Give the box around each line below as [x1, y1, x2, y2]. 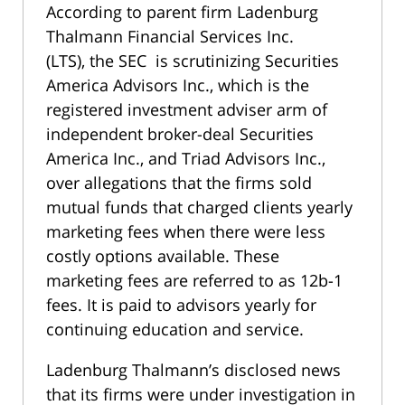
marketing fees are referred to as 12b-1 [46, 269, 343, 292]
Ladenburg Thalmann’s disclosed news [46, 359, 341, 381]
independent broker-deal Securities [46, 123, 314, 146]
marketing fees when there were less [46, 221, 325, 243]
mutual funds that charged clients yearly [46, 196, 353, 219]
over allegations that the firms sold [46, 172, 312, 194]
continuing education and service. [46, 318, 304, 341]
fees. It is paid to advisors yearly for [46, 294, 316, 316]
